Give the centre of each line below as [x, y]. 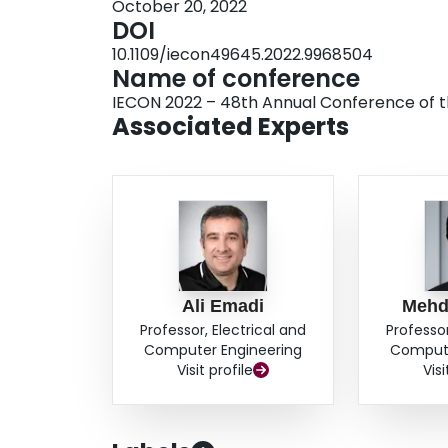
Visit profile [215, 370]
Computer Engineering [223, 350]
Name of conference [236, 79]
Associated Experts [230, 127]
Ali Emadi [223, 306]
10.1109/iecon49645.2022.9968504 [242, 55]
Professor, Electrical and [223, 330]
